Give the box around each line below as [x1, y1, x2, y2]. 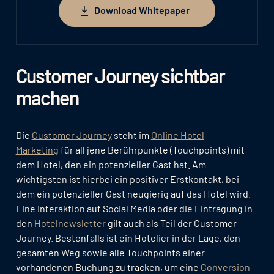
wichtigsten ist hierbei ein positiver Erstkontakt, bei [15, 173, 239, 185]
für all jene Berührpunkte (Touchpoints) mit [58, 144, 245, 156]
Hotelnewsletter [34, 217, 108, 229]
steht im [111, 129, 151, 141]
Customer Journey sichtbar [15, 64, 225, 87]
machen [15, 86, 79, 109]
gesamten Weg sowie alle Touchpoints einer [15, 246, 205, 259]
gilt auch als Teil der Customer [107, 217, 237, 229]
